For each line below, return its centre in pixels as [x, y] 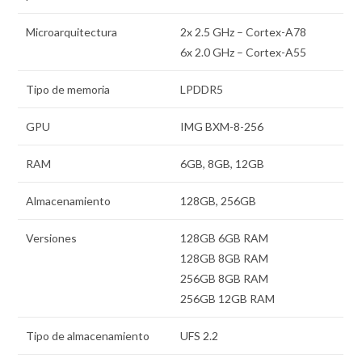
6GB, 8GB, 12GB [223, 164]
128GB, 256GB [219, 201]
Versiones [52, 238]
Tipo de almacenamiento [88, 336]
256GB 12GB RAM [228, 299]
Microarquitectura [72, 32]
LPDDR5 [202, 90]
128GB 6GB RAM [225, 238]
